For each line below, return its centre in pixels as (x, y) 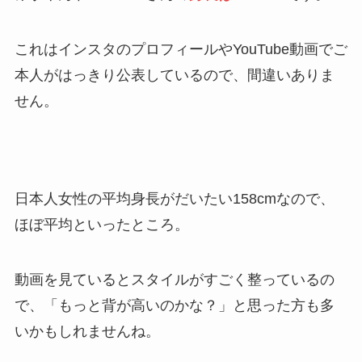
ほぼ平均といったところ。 (101, 225)
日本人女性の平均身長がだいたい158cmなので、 (174, 199)
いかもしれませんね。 (87, 332)
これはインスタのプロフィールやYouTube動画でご (181, 49)
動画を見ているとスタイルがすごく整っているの (174, 280)
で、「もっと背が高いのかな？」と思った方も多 (174, 306)
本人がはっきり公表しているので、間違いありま (174, 75)
